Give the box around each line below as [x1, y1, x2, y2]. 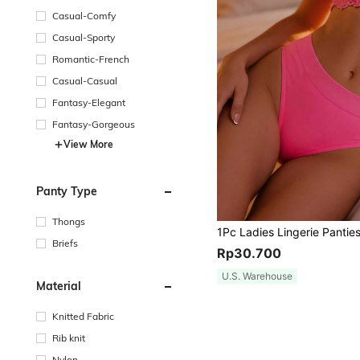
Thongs [52, 215, 85, 227]
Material [36, 279, 81, 293]
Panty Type [36, 184, 97, 198]
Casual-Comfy [52, 10, 116, 22]
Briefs [52, 237, 78, 249]
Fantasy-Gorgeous [52, 118, 135, 130]
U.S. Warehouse [222, 269, 293, 282]
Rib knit [52, 332, 85, 344]
